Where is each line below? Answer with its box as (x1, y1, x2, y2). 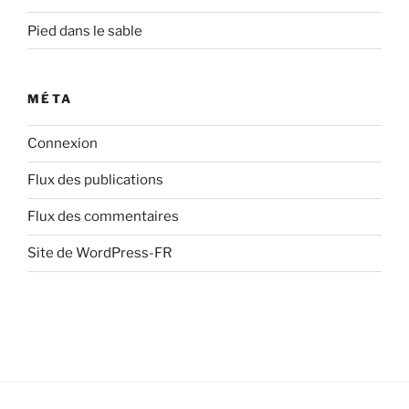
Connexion (27, 135, 98, 152)
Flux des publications (27, 172, 163, 189)
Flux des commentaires (27, 208, 179, 225)
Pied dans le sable (27, 22, 142, 39)
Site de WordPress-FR (27, 245, 172, 262)
